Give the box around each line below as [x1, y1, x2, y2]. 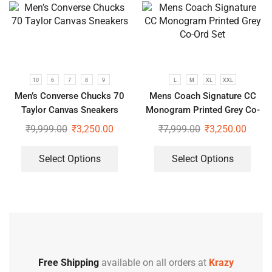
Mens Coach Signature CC [149, 90, 256, 102]
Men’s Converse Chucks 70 [15, 90, 124, 102]
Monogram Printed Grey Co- [145, 104, 260, 116]
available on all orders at [99, 257, 209, 269]
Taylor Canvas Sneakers [21, 104, 118, 116]
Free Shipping [38, 257, 99, 269]
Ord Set [188, 118, 217, 130]
